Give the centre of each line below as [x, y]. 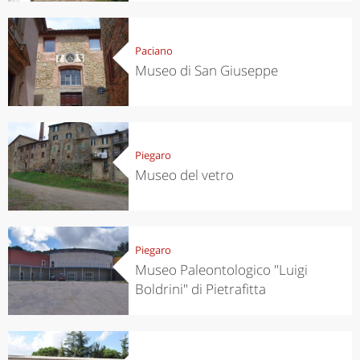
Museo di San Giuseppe [206, 70]
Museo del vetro [184, 174]
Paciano [153, 50]
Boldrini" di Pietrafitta [200, 288]
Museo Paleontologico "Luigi [221, 269]
